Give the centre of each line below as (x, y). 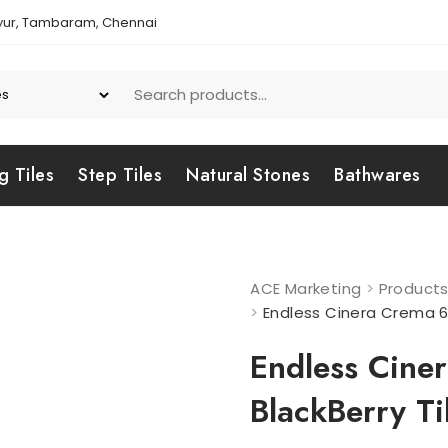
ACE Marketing (306, 288)
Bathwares (377, 175)
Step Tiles (120, 175)
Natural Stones (248, 175)
